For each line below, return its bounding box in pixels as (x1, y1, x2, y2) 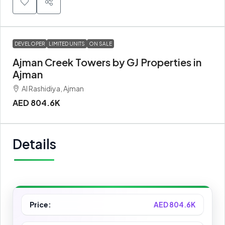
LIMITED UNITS (49, 40, 85, 47)
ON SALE (89, 40, 112, 47)
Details (13, 135, 56, 152)
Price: (30, 199, 51, 209)
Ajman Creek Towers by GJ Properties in (13, 55, 201, 68)
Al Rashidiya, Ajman (22, 83, 84, 93)
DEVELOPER (15, 40, 45, 47)
